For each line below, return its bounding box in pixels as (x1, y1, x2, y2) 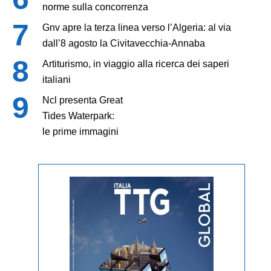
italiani (42, 74, 71, 85)
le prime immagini (42, 126, 119, 137)
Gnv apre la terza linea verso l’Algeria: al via (42, 22, 231, 33)
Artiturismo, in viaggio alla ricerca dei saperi (42, 58, 229, 69)
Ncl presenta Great (42, 94, 123, 105)
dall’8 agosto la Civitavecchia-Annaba (42, 38, 205, 48)
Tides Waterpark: (42, 110, 114, 121)
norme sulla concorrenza (42, 1, 148, 12)
